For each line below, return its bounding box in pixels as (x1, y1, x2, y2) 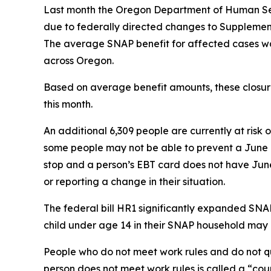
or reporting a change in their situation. (44, 175, 225, 188)
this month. (44, 98, 93, 110)
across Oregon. (44, 54, 114, 67)
